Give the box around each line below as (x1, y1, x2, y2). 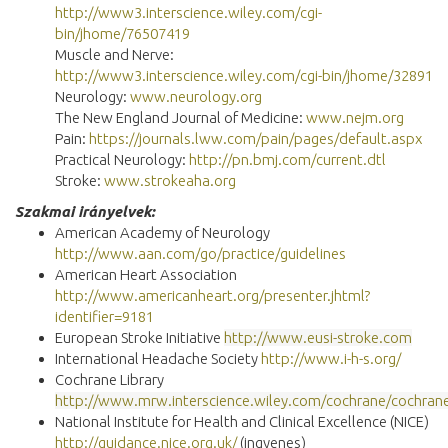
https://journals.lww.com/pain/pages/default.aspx (89, 129, 422, 147)
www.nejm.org (306, 108, 404, 126)
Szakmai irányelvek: (15, 202, 155, 220)
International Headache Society (55, 349, 261, 367)
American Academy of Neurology (55, 223, 270, 241)
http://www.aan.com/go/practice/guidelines (55, 244, 346, 262)
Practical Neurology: (55, 150, 189, 168)
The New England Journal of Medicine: (55, 108, 306, 126)
